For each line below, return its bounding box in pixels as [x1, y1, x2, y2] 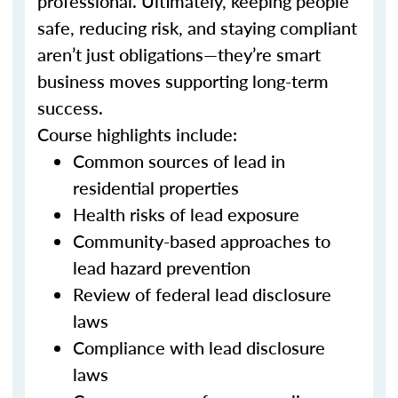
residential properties [73, 175, 239, 200]
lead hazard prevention [73, 255, 251, 280]
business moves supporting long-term [37, 68, 329, 93]
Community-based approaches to [73, 228, 330, 253]
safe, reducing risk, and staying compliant [37, 15, 357, 40]
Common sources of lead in [73, 148, 285, 173]
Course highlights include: [37, 122, 237, 147]
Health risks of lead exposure [73, 202, 299, 227]
